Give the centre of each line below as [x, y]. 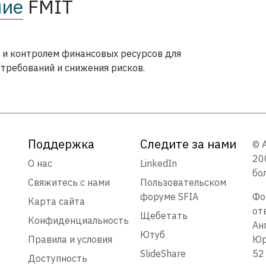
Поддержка [61, 144]
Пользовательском [183, 183]
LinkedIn [158, 164]
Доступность [58, 259]
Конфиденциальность [79, 221]
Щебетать [164, 216]
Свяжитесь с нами [69, 183]
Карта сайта [57, 202]
